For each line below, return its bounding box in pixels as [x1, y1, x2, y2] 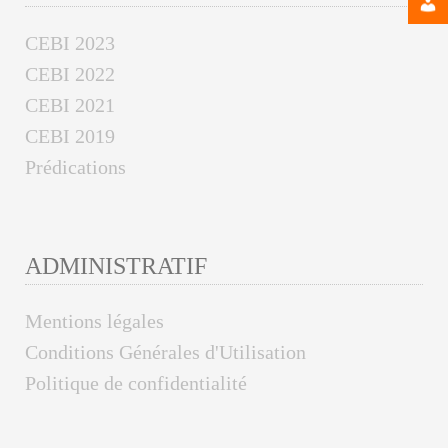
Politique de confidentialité [25, 372, 247, 394]
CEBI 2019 [25, 124, 115, 147]
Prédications [25, 155, 126, 178]
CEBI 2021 [25, 93, 115, 116]
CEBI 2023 [25, 31, 115, 54]
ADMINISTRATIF [25, 253, 207, 279]
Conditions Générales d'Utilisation [25, 341, 306, 363]
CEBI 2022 [25, 62, 115, 85]
